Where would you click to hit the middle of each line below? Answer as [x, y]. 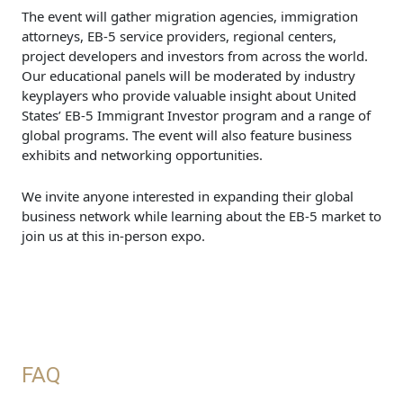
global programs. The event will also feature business [187, 135]
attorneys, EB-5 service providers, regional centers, [179, 36]
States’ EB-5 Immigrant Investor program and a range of [196, 116]
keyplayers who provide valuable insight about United [189, 96]
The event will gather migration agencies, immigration [190, 17]
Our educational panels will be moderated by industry [188, 76]
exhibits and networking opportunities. [144, 155]
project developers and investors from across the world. [195, 56]
